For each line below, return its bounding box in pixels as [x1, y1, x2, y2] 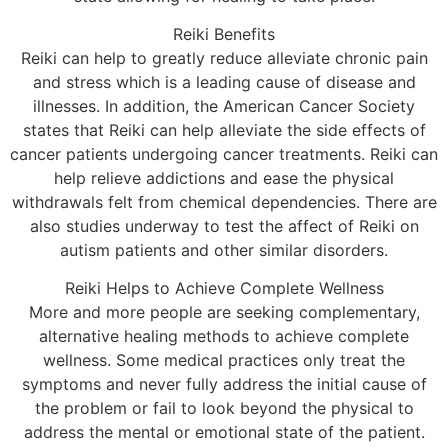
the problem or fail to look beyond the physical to [34, 398, 414, 419]
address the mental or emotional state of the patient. [23, 422, 425, 443]
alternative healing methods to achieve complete [39, 326, 409, 347]
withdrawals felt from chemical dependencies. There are [11, 191, 437, 212]
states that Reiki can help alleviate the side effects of [22, 119, 426, 140]
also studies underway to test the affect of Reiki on [29, 215, 419, 236]
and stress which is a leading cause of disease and [32, 71, 416, 92]
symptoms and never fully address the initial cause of [21, 374, 427, 395]
